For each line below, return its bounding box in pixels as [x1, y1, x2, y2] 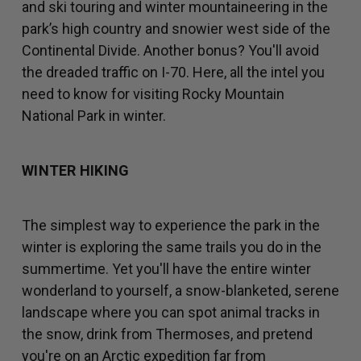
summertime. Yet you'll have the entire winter [22, 260, 311, 278]
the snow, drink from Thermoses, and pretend [22, 326, 313, 343]
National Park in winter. [22, 107, 166, 125]
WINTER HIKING [22, 162, 130, 180]
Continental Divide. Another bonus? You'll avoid [22, 42, 319, 60]
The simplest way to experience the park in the [22, 217, 320, 234]
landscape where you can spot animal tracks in [22, 304, 320, 322]
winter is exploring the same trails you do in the [22, 239, 322, 256]
